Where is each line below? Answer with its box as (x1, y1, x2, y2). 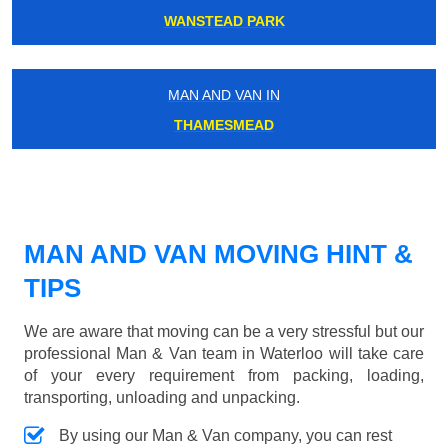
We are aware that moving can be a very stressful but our (24, 323, 424, 341)
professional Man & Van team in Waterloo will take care (24, 345, 424, 363)
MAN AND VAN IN (168, 87, 280, 104)
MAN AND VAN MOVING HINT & (24, 239, 413, 270)
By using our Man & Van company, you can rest (59, 427, 392, 445)
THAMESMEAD (174, 117, 274, 134)
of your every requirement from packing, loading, (24, 367, 424, 385)
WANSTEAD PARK (163, 13, 285, 30)
